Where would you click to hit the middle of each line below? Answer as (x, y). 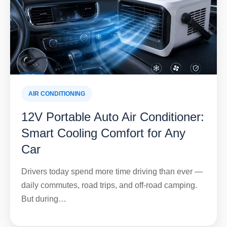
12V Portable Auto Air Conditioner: (113, 117)
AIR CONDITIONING (57, 94)
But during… (44, 199)
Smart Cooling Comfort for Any (103, 133)
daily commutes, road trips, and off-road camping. (109, 185)
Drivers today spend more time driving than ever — (112, 172)
